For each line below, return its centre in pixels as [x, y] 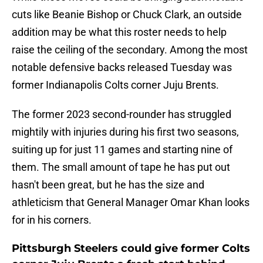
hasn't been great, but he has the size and [108, 185]
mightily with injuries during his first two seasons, [125, 132]
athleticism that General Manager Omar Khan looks [131, 203]
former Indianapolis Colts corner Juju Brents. [115, 85]
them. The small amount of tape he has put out [121, 167]
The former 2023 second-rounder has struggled [122, 114]
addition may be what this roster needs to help [119, 32]
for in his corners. [52, 220]
